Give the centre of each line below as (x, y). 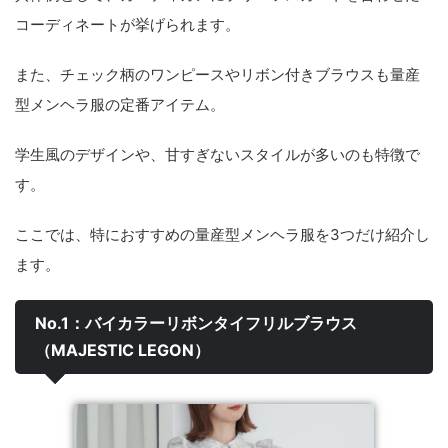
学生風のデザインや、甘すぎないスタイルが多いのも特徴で (217, 154)
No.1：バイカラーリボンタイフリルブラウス (196, 322)
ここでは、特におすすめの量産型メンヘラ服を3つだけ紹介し (222, 234)
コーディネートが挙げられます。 (127, 24)
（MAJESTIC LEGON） (122, 349)
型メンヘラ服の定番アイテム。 (120, 104)
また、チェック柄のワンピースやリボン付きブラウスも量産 (217, 74)
